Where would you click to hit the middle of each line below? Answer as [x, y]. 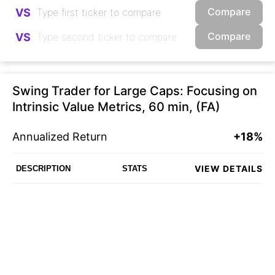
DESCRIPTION [43, 168]
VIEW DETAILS [229, 168]
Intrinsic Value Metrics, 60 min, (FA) [116, 107]
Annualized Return [60, 137]
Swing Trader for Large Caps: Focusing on [135, 91]
